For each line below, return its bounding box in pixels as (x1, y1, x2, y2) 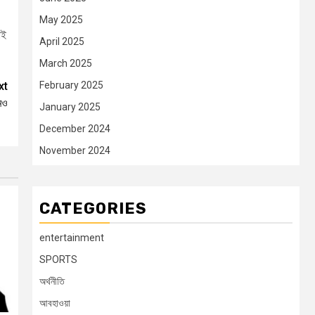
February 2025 (39, 79, 103, 91)
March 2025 (39, 58, 92, 70)
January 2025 (39, 101, 101, 113)
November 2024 (39, 145, 110, 157)
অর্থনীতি (39, 276, 65, 288)
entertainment (39, 232, 104, 244)
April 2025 (39, 36, 84, 48)
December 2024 (39, 123, 110, 135)
